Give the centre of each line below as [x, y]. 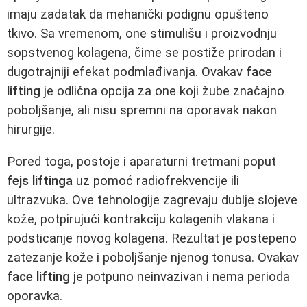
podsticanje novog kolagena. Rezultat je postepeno [152, 238]
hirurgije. [31, 129]
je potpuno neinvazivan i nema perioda [180, 277]
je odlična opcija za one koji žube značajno [162, 91]
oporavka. [35, 296]
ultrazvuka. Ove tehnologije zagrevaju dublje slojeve [152, 200]
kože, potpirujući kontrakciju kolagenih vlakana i [141, 219]
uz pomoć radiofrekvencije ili [156, 181]
